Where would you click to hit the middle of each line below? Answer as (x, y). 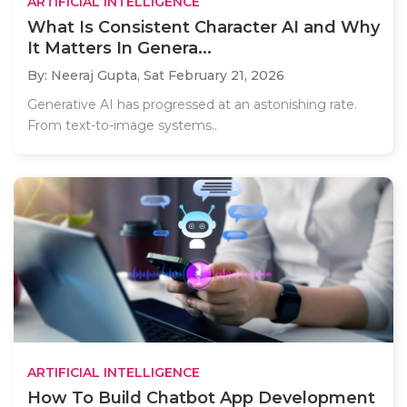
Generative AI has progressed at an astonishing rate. (192, 104)
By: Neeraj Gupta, (85, 75)
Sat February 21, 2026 (214, 75)
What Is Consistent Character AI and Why (203, 27)
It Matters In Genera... (119, 48)
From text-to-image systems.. (122, 125)
